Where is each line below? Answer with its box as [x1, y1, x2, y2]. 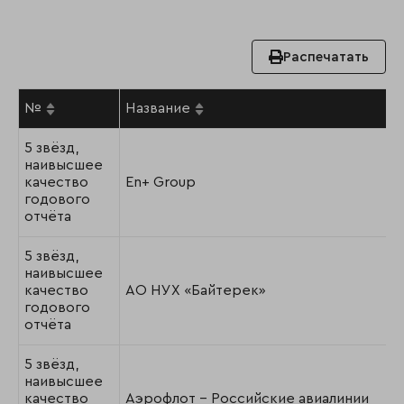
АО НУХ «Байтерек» [125, 283, 266, 298]
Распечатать [283, 50, 369, 64]
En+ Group [125, 175, 196, 190]
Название [125, 101, 190, 116]
